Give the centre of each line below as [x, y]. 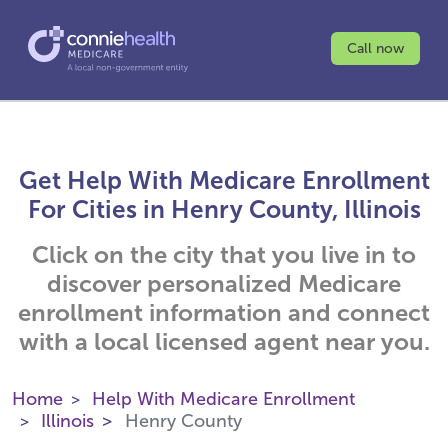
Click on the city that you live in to [224, 254]
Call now [375, 49]
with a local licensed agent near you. [224, 341]
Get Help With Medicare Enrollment [224, 180]
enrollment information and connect [224, 312]
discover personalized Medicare [224, 283]
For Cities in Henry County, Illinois [224, 209]
